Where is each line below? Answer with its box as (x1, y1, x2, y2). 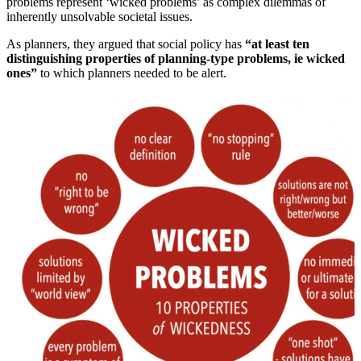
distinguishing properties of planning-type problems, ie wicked (6, 52, 345, 66)
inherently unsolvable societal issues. (6, 10, 193, 24)
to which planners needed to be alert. (37, 66, 226, 81)
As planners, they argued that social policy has (6, 37, 245, 52)
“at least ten (245, 37, 309, 52)
